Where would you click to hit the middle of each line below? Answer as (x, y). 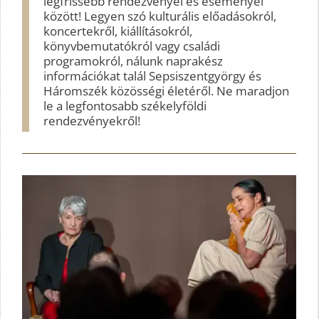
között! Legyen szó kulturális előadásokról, (160, 16)
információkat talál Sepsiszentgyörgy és (152, 75)
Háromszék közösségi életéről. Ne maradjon (166, 90)
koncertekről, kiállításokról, (118, 31)
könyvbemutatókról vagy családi (132, 46)
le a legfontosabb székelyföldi (125, 105)
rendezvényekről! (92, 120)
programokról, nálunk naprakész (133, 61)
